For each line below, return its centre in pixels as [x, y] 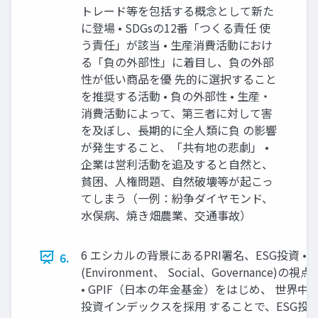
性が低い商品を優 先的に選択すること [179, 78]
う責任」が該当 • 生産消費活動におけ [177, 44]
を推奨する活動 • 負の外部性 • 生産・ [176, 95]
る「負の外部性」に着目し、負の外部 [177, 61]
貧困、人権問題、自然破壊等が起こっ [177, 181]
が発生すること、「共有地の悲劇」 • [175, 147]
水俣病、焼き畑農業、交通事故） [166, 215]
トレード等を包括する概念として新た [177, 10]
